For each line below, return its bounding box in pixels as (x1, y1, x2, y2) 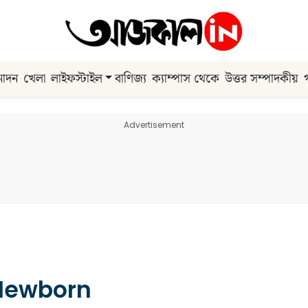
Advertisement (124, 118, 184, 131)
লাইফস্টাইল (50, 69, 102, 89)
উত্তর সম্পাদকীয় (225, 69, 299, 89)
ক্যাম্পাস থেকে (152, 69, 220, 89)
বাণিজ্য (115, 69, 147, 89)
